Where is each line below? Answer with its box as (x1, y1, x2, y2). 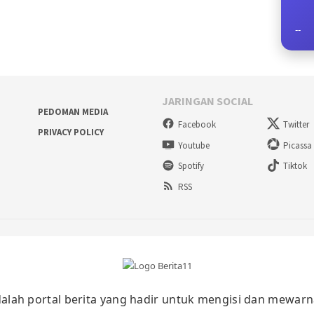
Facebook (178, 118, 216, 130)
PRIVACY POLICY (37, 126, 104, 139)
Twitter (283, 118, 310, 130)
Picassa (283, 139, 313, 151)
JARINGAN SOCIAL (162, 94, 253, 109)
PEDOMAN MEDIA (37, 106, 108, 118)
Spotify (178, 160, 204, 172)
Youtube (178, 139, 210, 151)
